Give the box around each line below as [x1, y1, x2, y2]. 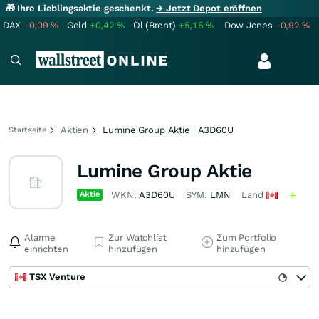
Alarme [24, 232, 56, 243]
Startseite [9, 125, 46, 135]
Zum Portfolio [216, 232, 277, 243]
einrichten [24, 244, 68, 254]
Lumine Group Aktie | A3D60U [103, 125, 234, 135]
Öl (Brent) [133, 20, 176, 31]
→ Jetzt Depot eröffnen [156, 3, 262, 14]
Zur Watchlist [108, 232, 167, 243]
